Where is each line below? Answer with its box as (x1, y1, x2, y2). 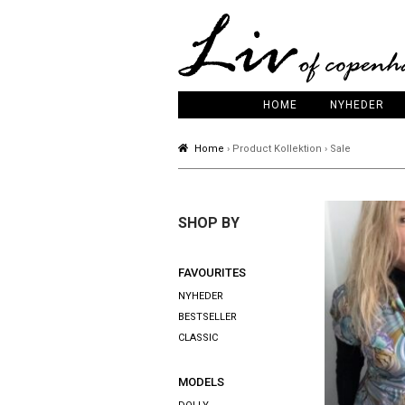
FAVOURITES (178, 266, 246, 280)
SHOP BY (178, 214, 240, 232)
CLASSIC (178, 332, 218, 344)
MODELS (178, 375, 224, 390)
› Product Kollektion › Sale (224, 143, 351, 155)
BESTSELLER (178, 311, 237, 324)
